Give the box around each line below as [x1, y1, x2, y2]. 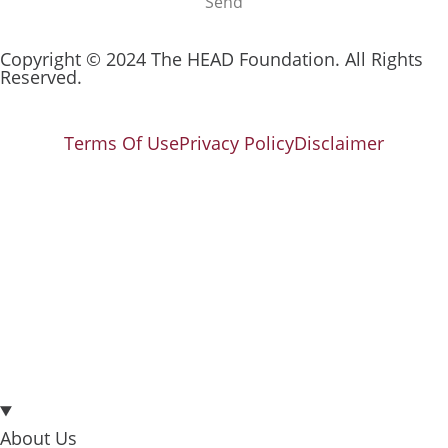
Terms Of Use [64, 131, 179, 156]
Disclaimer [294, 131, 384, 156]
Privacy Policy [179, 131, 294, 156]
